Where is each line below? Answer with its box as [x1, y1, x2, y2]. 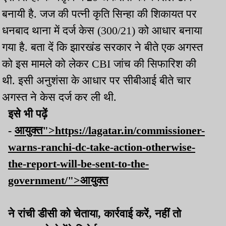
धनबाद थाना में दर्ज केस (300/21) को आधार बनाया [2, 24, 202, 37]
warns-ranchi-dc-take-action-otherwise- [8, 141, 195, 154]
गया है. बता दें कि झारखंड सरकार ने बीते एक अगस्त [2, 41, 203, 54]
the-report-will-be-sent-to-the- [8, 157, 149, 171]
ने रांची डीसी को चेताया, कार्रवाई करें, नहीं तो [8, 207, 181, 220]
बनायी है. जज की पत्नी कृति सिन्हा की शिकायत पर [2, 8, 197, 21]
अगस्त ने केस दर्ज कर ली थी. [2, 91, 117, 104]
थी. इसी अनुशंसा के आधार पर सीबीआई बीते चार [2, 74, 191, 87]
